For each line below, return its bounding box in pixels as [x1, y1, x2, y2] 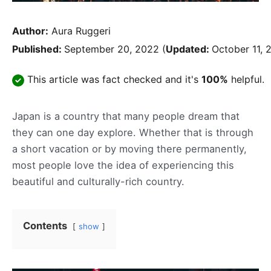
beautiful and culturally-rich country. [12, 175, 184, 188]
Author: [12, 24, 48, 37]
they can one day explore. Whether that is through [12, 126, 253, 139]
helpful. [228, 73, 264, 85]
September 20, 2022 [64, 42, 162, 55]
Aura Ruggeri [51, 24, 111, 37]
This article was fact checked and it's [24, 73, 201, 85]
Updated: [166, 42, 212, 55]
